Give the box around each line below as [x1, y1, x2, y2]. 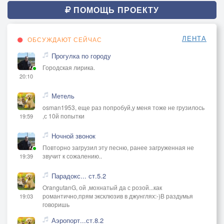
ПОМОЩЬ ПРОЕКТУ [71, 3, 159, 15]
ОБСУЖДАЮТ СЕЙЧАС [25, 34, 102, 43]
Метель [51, 90, 74, 100]
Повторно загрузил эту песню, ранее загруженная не [42, 142, 194, 151]
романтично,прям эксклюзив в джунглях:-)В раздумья [42, 191, 193, 200]
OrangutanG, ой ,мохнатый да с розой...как [42, 182, 162, 191]
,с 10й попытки [42, 111, 84, 120]
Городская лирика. [42, 62, 95, 71]
